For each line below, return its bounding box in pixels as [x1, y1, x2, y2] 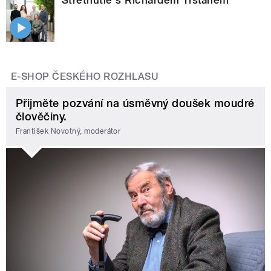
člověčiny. [16, 110, 67, 123]
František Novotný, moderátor [16, 126, 121, 135]
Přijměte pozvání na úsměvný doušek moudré [16, 97, 255, 110]
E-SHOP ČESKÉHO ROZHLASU [11, 71, 159, 83]
